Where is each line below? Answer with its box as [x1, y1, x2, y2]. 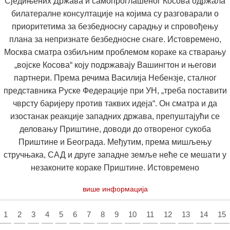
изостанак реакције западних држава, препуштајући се [10, 111, 220, 121]
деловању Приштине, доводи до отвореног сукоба [19, 124, 211, 133]
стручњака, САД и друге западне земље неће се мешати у [4, 150, 226, 159]
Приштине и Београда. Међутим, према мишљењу [18, 137, 212, 146]
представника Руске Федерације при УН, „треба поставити [3, 86, 227, 95]
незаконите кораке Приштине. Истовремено [31, 163, 199, 172]
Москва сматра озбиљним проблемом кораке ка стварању [4, 47, 226, 56]
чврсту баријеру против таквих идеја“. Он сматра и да [13, 99, 217, 108]
